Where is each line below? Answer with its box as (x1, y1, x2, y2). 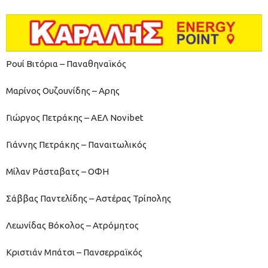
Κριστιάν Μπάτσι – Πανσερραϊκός (6, 246, 142, 257)
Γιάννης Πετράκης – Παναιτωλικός (6, 139, 147, 150)
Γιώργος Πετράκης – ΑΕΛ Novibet (6, 112, 144, 123)
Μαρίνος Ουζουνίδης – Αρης (6, 85, 120, 96)
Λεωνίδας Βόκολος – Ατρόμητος (6, 220, 139, 230)
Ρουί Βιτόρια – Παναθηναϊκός (6, 58, 126, 69)
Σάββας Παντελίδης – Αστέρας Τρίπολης (6, 193, 171, 203)
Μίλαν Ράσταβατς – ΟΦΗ (6, 166, 109, 176)
